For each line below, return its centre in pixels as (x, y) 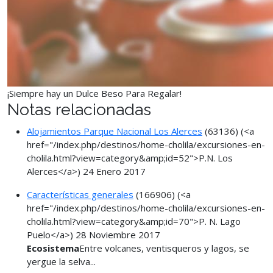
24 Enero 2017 (114, 171)
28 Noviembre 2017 (118, 235)
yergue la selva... (61, 261)
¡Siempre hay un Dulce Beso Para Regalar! (94, 93)
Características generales (80, 194)
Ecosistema (53, 248)
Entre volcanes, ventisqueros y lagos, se (164, 248)
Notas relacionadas (79, 109)
